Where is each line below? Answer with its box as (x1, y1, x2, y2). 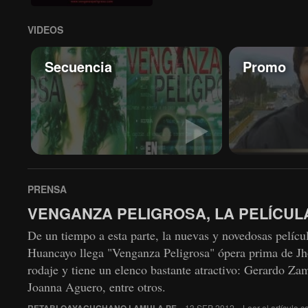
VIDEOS (27, 23, 63, 36)
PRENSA (27, 181, 67, 196)
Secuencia (45, 56, 112, 76)
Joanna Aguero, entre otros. (27, 278, 166, 295)
